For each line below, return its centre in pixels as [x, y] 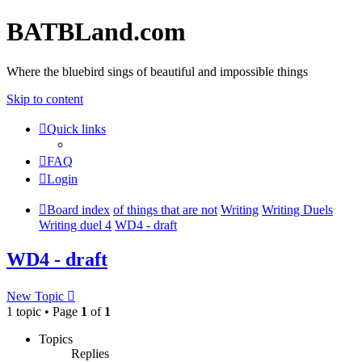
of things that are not [165, 209]
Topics [56, 339]
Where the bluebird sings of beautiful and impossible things [157, 71]
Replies [90, 353]
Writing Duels [297, 209]
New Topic [35, 296]
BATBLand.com [96, 32]
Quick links [76, 128]
